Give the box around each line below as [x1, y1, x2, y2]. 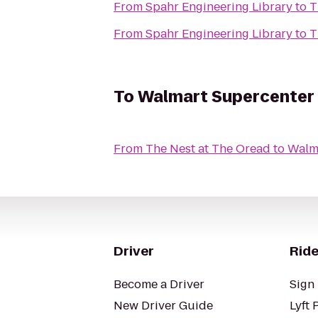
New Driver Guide [114, 297, 213, 314]
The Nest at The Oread [146, 141, 270, 157]
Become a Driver [114, 276, 204, 292]
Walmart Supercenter [138, 86, 314, 108]
